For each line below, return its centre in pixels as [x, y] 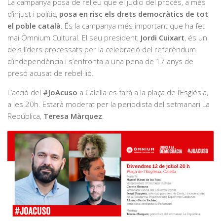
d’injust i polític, [32, 14]
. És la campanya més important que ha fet [133, 25]
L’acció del [25, 92]
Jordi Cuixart [163, 37]
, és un [196, 37]
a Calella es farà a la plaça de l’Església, [144, 92]
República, [25, 116]
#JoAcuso [61, 92]
